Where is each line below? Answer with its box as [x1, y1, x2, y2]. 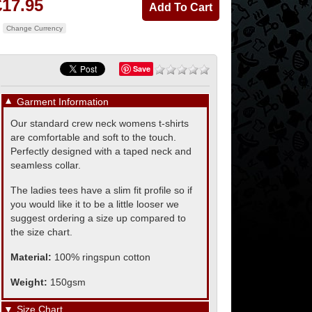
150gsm [50, 276, 86, 288]
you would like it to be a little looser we [10, 198, 179, 210]
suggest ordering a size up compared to [10, 212, 186, 224]
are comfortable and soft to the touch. [10, 132, 176, 143]
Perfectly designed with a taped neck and [10, 146, 192, 157]
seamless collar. [10, 159, 81, 171]
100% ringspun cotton [54, 251, 150, 263]
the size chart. [10, 226, 72, 237]
